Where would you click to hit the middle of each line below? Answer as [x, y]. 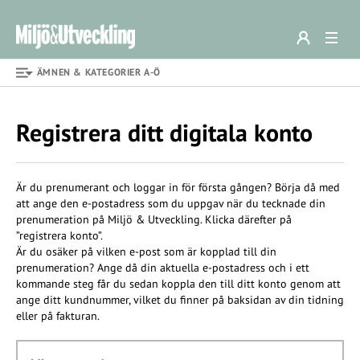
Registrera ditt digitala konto [164, 132]
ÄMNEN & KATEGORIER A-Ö [99, 72]
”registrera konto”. [59, 235]
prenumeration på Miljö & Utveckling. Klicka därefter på [154, 219]
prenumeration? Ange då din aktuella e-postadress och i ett [163, 268]
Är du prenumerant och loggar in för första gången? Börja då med [178, 187]
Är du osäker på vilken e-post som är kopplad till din [146, 252]
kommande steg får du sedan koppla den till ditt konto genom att [178, 284]
